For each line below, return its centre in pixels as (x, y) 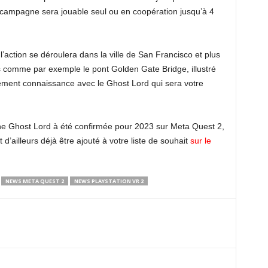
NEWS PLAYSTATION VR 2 (109, 181)
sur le (200, 141)
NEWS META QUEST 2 (34, 181)
